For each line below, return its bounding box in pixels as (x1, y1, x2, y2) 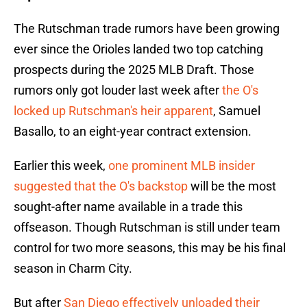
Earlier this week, (14, 158, 108, 173)
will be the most (188, 179, 276, 194)
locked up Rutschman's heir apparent (14, 103, 213, 119)
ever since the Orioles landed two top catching (14, 42, 263, 57)
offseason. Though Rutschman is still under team (14, 220, 280, 235)
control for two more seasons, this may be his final (14, 241, 286, 256)
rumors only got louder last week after (14, 83, 222, 98)
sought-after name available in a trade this (14, 199, 243, 214)
